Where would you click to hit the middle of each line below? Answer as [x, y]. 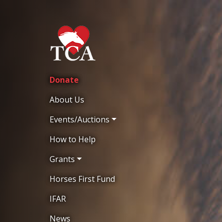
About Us [67, 100]
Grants [62, 159]
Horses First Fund [82, 179]
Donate [64, 80]
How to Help [73, 139]
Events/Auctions [80, 119]
